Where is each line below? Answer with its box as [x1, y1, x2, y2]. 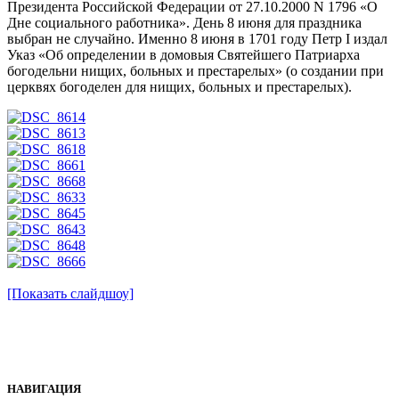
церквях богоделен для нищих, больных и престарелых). [7, 79, 352, 95]
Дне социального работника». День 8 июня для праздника [7, 15, 362, 31]
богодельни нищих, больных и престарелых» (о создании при [7, 63, 384, 79]
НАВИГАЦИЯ [7, 382, 81, 396]
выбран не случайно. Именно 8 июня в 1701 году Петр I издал [7, 31, 387, 47]
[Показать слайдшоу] [7, 286, 134, 302]
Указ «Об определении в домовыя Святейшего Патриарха [7, 47, 360, 63]
